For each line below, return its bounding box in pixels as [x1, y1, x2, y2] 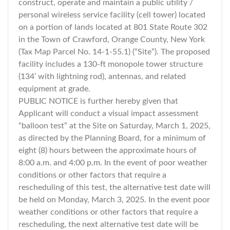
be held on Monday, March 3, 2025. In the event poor [18, 196, 210, 204]
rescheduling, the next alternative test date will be [18, 220, 198, 228]
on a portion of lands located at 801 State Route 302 [18, 23, 207, 31]
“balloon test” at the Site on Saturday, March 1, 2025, [18, 122, 210, 130]
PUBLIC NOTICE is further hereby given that [18, 97, 178, 105]
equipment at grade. [18, 85, 90, 93]
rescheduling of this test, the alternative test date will [18, 183, 210, 191]
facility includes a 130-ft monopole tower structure [18, 60, 203, 68]
